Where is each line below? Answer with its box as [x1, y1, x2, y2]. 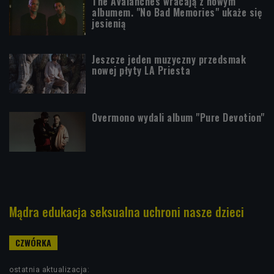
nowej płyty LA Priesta [92, 62, 190, 78]
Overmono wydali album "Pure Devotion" [92, 109, 265, 125]
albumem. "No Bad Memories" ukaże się [92, 4, 262, 20]
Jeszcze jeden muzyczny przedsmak [92, 51, 246, 67]
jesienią [92, 15, 125, 31]
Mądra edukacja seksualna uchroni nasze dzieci [9, 202, 244, 221]
